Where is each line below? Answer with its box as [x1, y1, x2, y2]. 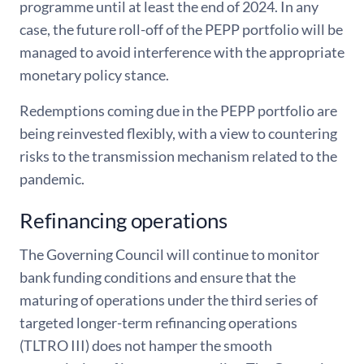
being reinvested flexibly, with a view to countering [19, 123, 337, 142]
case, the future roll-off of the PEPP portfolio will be [19, 19, 343, 38]
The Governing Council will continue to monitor [19, 245, 319, 264]
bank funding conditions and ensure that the [19, 268, 296, 287]
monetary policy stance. [19, 65, 169, 84]
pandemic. [19, 169, 84, 188]
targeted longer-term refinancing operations [19, 314, 297, 332]
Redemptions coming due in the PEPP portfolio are [19, 101, 337, 119]
